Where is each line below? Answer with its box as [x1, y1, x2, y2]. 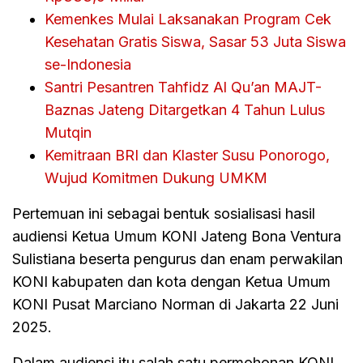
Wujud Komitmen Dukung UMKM [45, 169, 267, 186]
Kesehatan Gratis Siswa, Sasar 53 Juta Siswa [45, 32, 346, 50]
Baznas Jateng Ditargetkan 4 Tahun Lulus [45, 100, 325, 118]
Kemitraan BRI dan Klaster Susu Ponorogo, [45, 146, 330, 164]
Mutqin [45, 123, 92, 141]
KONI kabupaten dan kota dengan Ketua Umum [12, 272, 331, 290]
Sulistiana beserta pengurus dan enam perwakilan [12, 250, 343, 267]
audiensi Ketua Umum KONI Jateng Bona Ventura [12, 227, 341, 245]
